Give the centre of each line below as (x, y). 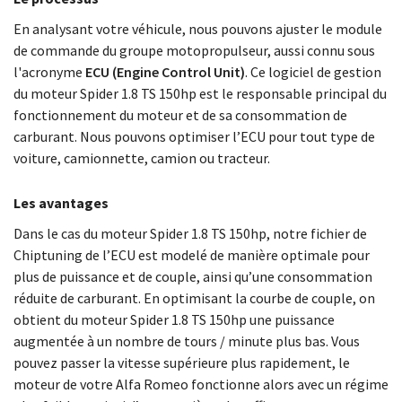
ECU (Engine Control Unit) (165, 72)
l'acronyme (49, 72)
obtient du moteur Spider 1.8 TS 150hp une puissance (174, 319)
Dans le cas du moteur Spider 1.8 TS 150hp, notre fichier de (190, 233)
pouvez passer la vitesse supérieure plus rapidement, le (182, 363)
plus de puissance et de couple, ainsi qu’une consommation (193, 276)
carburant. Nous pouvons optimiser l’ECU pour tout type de (194, 136)
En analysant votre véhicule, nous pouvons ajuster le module (198, 29)
